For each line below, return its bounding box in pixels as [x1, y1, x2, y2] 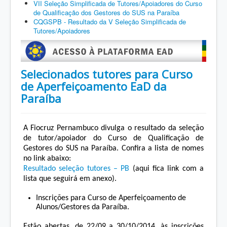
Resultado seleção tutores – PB [23, 165, 130, 173]
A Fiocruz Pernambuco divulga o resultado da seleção [23, 124, 204, 133]
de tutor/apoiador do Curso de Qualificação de [23, 134, 204, 143]
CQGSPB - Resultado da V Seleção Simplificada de [33, 17, 186, 26]
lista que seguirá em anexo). [23, 175, 117, 183]
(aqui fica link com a [129, 165, 204, 173]
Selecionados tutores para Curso [21, 66, 193, 82]
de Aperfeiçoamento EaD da [21, 79, 167, 94]
